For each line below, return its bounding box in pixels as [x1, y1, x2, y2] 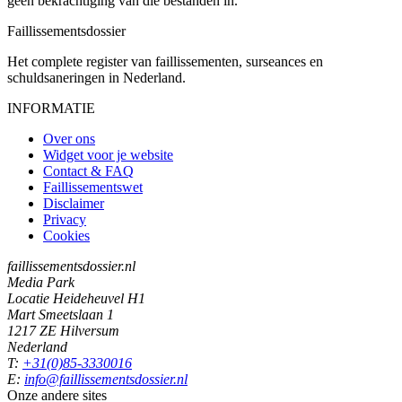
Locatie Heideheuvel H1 [7, 290, 145, 306]
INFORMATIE [7, 100, 95, 116]
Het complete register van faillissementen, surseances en [7, 53, 323, 69]
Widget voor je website [43, 146, 173, 162]
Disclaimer [43, 195, 104, 211]
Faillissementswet [43, 179, 143, 195]
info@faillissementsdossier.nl [24, 371, 188, 387]
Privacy [43, 211, 86, 227]
